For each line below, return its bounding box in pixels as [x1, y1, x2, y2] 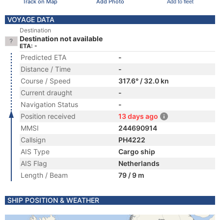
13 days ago [118, 112, 158, 120]
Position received [21, 112, 76, 120]
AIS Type [21, 147, 50, 156]
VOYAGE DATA [7, 15, 55, 24]
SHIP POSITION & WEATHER [7, 196, 99, 204]
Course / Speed [21, 77, 71, 85]
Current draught [21, 88, 72, 97]
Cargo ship [118, 147, 155, 156]
